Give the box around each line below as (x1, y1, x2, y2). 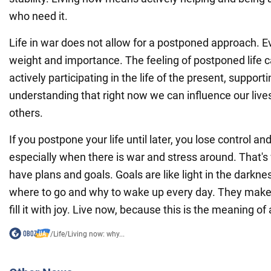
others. (9, 106, 43, 119)
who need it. (9, 9, 68, 22)
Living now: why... (67, 229, 125, 238)
